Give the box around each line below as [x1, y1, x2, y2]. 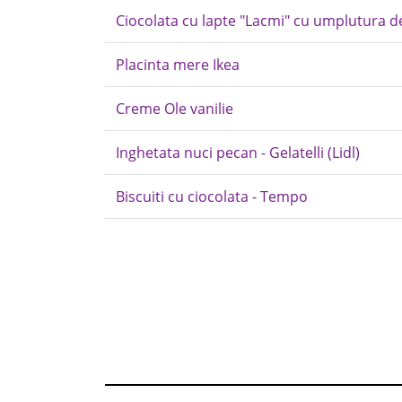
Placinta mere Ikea [116, 55, 240, 74]
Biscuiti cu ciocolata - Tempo [116, 187, 308, 206]
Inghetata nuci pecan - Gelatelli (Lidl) [116, 143, 360, 162]
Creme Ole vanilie [116, 99, 233, 118]
